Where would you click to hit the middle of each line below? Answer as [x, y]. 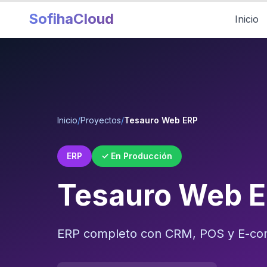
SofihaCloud [71, 19]
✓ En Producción [137, 156]
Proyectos [101, 120]
